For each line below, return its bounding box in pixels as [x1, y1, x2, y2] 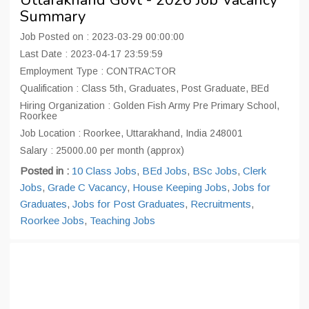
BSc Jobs [192, 165, 237, 177]
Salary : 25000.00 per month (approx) [20, 145, 184, 156]
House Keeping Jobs [132, 181, 227, 193]
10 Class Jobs [72, 165, 137, 177]
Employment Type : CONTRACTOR [20, 66, 176, 77]
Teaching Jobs [90, 215, 155, 226]
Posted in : [20, 165, 72, 177]
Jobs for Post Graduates [72, 198, 185, 210]
